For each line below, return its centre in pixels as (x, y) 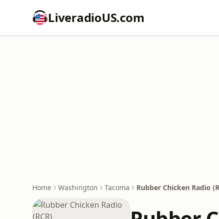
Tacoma (117, 187)
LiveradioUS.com (96, 17)
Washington (78, 187)
